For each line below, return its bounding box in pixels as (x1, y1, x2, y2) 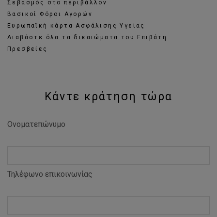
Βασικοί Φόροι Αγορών (7, 11, 93, 17)
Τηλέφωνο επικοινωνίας (7, 170, 93, 179)
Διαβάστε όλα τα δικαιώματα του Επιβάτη (7, 34, 168, 41)
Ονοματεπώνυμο (7, 120, 65, 129)
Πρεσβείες (7, 46, 48, 52)
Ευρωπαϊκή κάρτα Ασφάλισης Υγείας (7, 22, 145, 29)
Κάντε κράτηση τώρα (44, 90, 173, 103)
